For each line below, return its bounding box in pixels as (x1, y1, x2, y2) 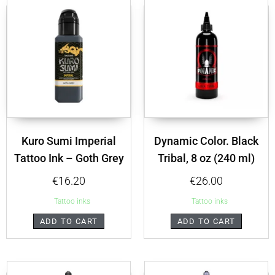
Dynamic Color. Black (154, 134, 258, 148)
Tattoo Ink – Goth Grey (14, 152, 124, 165)
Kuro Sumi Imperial (21, 134, 116, 148)
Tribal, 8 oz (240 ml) (158, 152, 255, 165)
